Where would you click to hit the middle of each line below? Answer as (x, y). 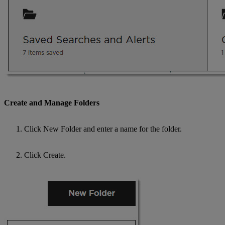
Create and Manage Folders (52, 102)
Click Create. (45, 155)
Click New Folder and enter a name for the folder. (103, 129)
